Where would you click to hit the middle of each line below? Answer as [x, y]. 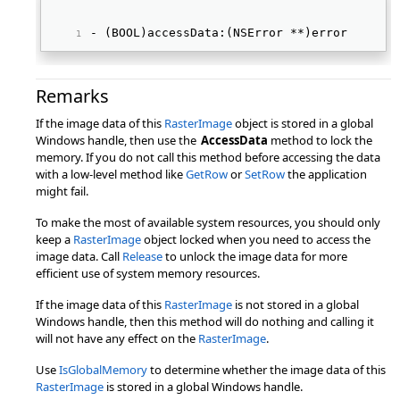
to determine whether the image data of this [267, 370]
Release [142, 256]
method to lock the [320, 140]
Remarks [72, 96]
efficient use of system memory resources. [148, 273]
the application [326, 174]
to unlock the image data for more [255, 256]
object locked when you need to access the [256, 239]
